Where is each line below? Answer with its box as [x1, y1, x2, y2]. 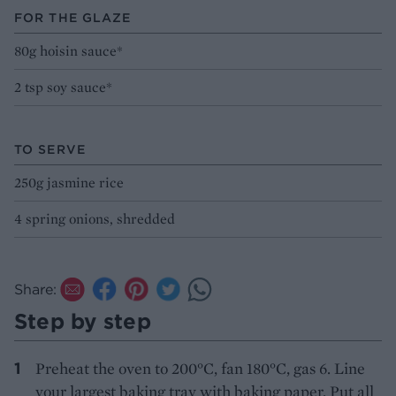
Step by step [14, 307, 151, 334]
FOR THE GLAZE [14, 9, 132, 26]
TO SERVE [14, 141, 86, 157]
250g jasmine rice [14, 172, 124, 192]
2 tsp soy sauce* [14, 77, 112, 96]
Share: [14, 279, 57, 298]
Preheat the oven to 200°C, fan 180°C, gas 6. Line [35, 357, 365, 378]
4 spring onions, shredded [14, 209, 175, 228]
